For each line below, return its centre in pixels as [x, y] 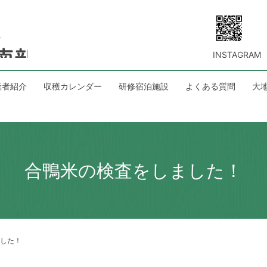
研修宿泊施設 [144, 86]
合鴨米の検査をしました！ [133, 170]
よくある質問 [210, 86]
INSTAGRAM [237, 55]
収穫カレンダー [73, 86]
